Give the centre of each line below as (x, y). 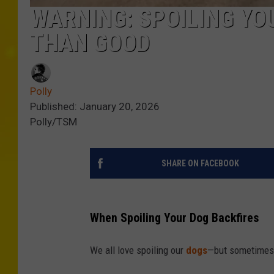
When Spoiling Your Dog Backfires (174, 218)
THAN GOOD (90, 43)
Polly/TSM (54, 121)
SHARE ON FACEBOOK (200, 163)
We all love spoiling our (138, 250)
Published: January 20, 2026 (95, 106)
